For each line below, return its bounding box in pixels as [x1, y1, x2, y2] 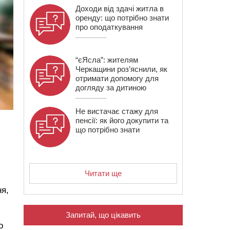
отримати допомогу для [75, 74, 159, 83]
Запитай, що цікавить [66, 210, 141, 219]
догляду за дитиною [75, 83, 146, 92]
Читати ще [85, 169, 122, 178]
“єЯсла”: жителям [75, 55, 138, 64]
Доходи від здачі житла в [75, 4, 164, 13]
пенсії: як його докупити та [75, 116, 168, 125]
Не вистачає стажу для [75, 107, 158, 116]
